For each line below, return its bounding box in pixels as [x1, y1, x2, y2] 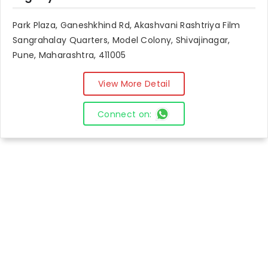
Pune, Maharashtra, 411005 [13, 49, 126, 61]
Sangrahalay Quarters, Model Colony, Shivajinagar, [13, 34, 230, 46]
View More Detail [98, 77, 170, 90]
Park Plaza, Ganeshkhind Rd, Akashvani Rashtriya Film [13, 19, 240, 31]
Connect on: [98, 108, 152, 120]
